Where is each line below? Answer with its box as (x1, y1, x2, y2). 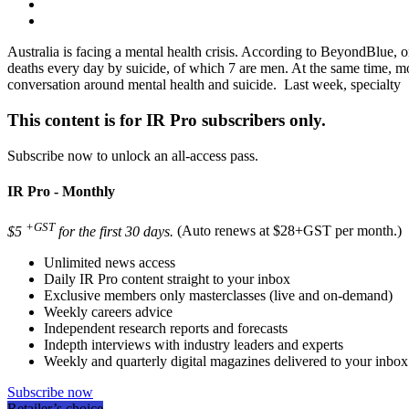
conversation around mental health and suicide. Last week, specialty (7, 77, 401, 93)
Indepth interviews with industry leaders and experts (44, 336, 343, 352)
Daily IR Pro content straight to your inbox (44, 270, 290, 287)
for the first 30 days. (55, 223, 173, 239)
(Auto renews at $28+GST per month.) (177, 223, 402, 239)
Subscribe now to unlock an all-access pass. (7, 147, 258, 163)
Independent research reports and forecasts (44, 320, 288, 336)
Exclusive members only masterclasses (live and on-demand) (44, 287, 393, 303)
